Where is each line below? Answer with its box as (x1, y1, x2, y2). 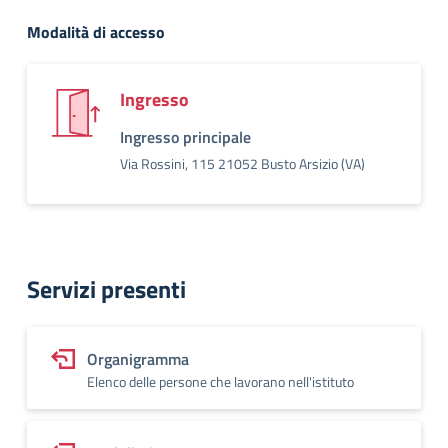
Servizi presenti (27, 271, 186, 307)
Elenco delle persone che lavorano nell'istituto (87, 371, 354, 392)
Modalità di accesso (27, 20, 165, 44)
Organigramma (87, 347, 189, 371)
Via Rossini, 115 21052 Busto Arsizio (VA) (120, 153, 365, 174)
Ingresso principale (120, 125, 251, 149)
